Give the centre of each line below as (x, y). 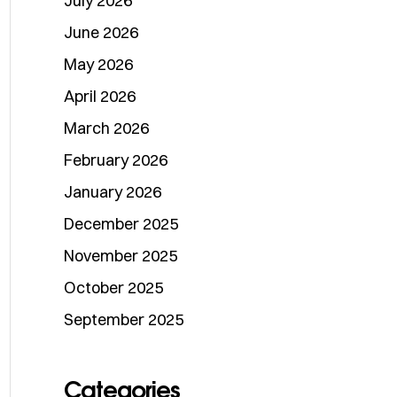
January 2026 (113, 192)
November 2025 (121, 256)
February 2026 (116, 160)
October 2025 (113, 288)
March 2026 (106, 128)
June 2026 (101, 32)
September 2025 (124, 319)
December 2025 (121, 224)
